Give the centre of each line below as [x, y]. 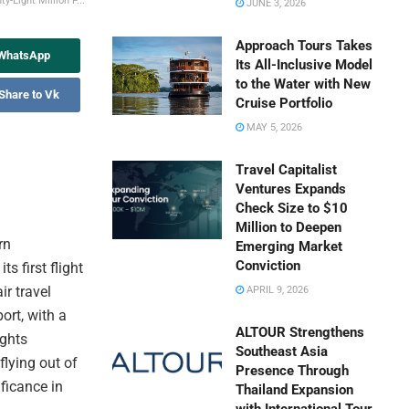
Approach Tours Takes [304, 46]
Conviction [268, 266]
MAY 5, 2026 [273, 128]
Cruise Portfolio [284, 104]
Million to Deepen [289, 228]
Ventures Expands [291, 189]
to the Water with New [304, 84]
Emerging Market [289, 247]
